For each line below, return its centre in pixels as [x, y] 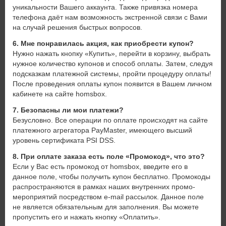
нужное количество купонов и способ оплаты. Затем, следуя [113, 64]
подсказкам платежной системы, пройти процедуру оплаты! [112, 74]
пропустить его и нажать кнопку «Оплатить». [87, 217]
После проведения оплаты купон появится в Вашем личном [112, 84]
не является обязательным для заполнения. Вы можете [106, 207]
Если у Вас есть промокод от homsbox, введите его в [100, 166]
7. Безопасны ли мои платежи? [68, 110]
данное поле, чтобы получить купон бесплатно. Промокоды [111, 177]
